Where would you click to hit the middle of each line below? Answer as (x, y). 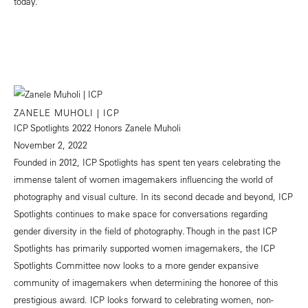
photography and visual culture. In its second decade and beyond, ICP (153, 196)
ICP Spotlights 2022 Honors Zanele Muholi (97, 127)
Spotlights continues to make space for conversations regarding (141, 213)
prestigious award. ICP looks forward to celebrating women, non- (144, 299)
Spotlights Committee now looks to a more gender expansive (136, 265)
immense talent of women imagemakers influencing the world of (143, 179)
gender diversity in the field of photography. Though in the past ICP (145, 230)
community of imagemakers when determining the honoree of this (146, 282)
